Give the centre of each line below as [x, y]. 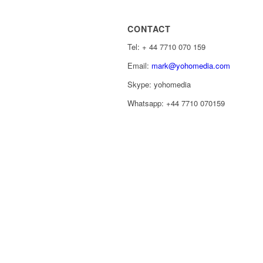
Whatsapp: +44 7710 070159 [176, 103]
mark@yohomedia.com [191, 65]
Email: [139, 65]
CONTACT [149, 29]
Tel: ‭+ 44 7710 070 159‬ [166, 46]
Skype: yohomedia [159, 84]
